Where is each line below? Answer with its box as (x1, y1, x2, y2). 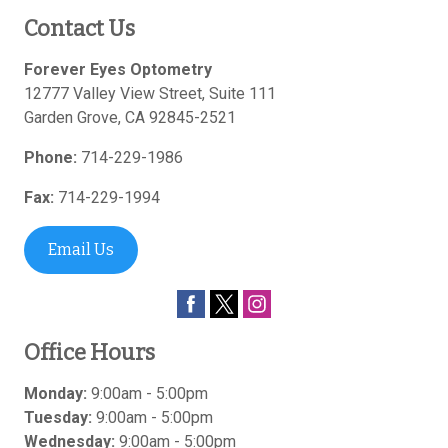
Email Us (48, 240, 114, 259)
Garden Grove (24, 108, 118, 127)
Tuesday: (24, 408, 92, 427)
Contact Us (24, 15, 135, 42)
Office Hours (24, 339, 155, 366)
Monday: (24, 384, 87, 403)
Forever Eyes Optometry (24, 60, 212, 79)
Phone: (24, 148, 77, 167)
